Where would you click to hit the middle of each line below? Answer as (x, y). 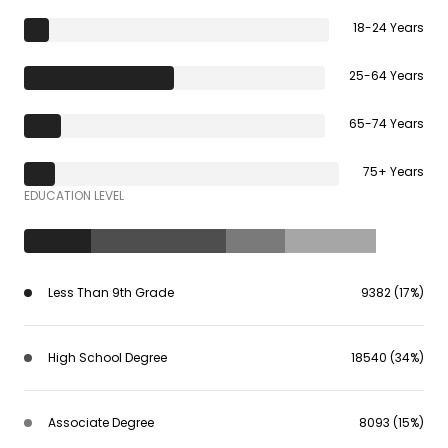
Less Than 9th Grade (111, 292)
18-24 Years (388, 27)
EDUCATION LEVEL (74, 195)
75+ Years (393, 171)
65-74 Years (386, 123)
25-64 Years (386, 75)
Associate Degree (101, 422)
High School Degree (107, 357)
